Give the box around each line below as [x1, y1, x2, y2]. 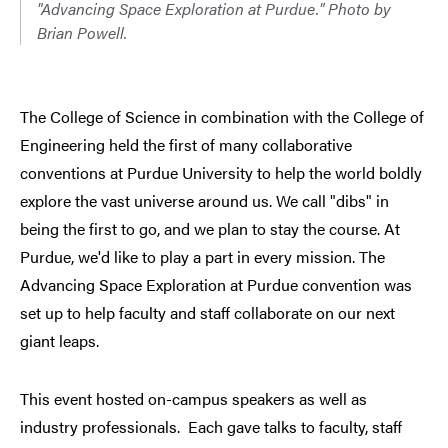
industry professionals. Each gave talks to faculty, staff [20, 415, 402, 439]
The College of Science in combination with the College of [20, 105, 424, 129]
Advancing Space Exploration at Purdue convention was [20, 273, 412, 297]
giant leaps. [20, 329, 99, 353]
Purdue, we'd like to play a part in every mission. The [20, 245, 385, 269]
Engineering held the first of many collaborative [20, 133, 352, 157]
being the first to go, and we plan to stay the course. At [20, 217, 400, 241]
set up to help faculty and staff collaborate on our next [20, 301, 395, 325]
